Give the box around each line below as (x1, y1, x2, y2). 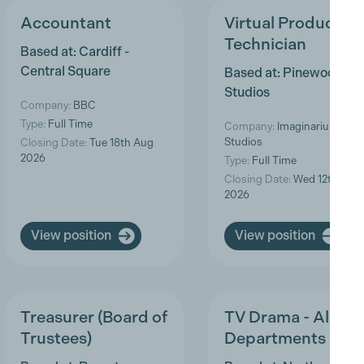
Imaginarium (274, 120, 339, 133)
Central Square (20, 63, 110, 80)
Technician (223, 35, 306, 54)
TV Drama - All (223, 307, 333, 327)
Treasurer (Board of (20, 307, 167, 327)
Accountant (20, 14, 111, 33)
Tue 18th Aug (87, 136, 154, 149)
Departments (223, 328, 326, 348)
